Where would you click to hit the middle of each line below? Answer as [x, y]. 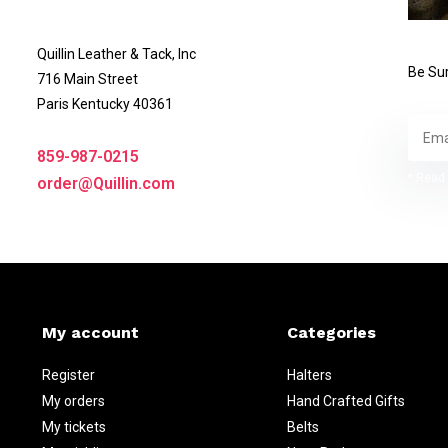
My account [91, 332]
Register [69, 374]
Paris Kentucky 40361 [104, 103]
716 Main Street [87, 78]
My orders [74, 400]
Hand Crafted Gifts [345, 400]
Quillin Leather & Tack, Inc [116, 53]
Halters [309, 374]
